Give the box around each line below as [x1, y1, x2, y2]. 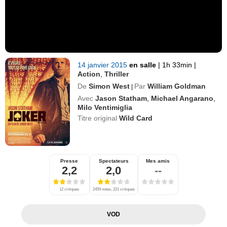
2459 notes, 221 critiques [92, 186, 135, 192]
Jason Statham [95, 94, 147, 102]
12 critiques [59, 186, 79, 192]
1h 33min [160, 60, 195, 69]
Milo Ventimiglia [78, 103, 133, 111]
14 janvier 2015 [78, 60, 130, 69]
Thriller [104, 69, 129, 78]
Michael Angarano [151, 94, 214, 102]
